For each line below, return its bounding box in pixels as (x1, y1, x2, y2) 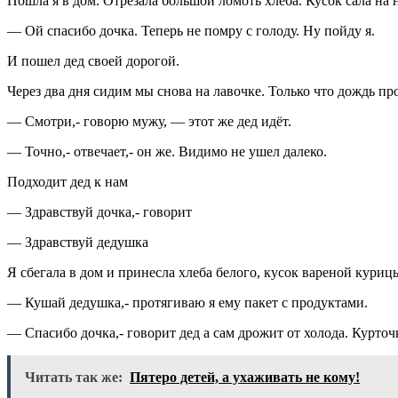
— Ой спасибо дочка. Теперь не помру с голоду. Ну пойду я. (7, 22, 375, 38)
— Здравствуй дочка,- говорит (7, 203, 192, 219)
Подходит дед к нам (7, 173, 128, 189)
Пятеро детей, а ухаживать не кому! (130, 369, 360, 385)
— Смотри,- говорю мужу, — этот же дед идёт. (7, 113, 291, 129)
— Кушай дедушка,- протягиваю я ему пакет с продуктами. (7, 294, 368, 310)
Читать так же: (25, 369, 123, 385)
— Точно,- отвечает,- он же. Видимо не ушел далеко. (7, 143, 327, 159)
